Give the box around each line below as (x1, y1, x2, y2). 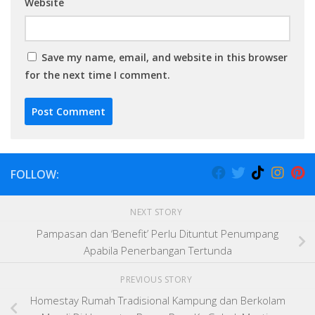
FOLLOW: (11, 167, 59, 183)
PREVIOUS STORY (120, 273, 195, 285)
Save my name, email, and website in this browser (41, 51, 288, 65)
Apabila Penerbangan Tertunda (83, 243, 232, 257)
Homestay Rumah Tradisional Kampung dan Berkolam (30, 293, 285, 308)
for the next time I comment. (25, 68, 170, 82)
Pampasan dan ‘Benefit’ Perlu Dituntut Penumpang (37, 226, 278, 240)
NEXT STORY (130, 206, 185, 219)
